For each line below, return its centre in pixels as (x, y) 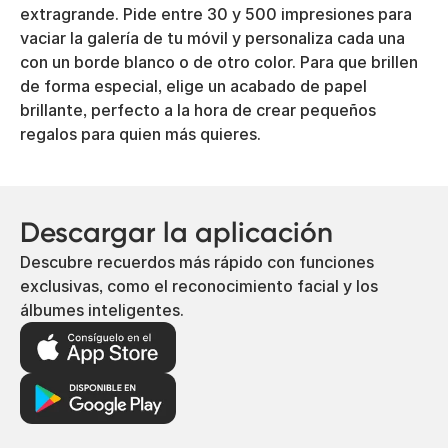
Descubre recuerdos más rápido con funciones (197, 262)
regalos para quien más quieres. (140, 134)
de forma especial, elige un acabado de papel (193, 86)
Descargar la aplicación (176, 232)
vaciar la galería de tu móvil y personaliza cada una (212, 38)
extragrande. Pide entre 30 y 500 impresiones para (216, 14)
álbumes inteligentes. (102, 310)
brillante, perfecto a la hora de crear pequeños (198, 110)
